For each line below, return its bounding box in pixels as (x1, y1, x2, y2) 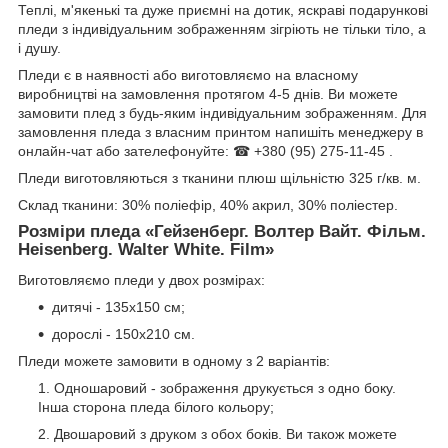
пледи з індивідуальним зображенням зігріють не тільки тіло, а (18, 20, 426, 37)
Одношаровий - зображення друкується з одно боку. (54, 379, 396, 396)
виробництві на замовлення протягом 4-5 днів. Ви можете (18, 85, 398, 102)
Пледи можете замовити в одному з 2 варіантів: (18, 352, 330, 369)
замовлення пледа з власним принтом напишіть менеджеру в (18, 123, 423, 140)
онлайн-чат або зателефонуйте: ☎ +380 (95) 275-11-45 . (18, 142, 393, 159)
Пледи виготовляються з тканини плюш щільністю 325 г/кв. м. (18, 169, 421, 186)
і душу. (18, 39, 61, 56)
